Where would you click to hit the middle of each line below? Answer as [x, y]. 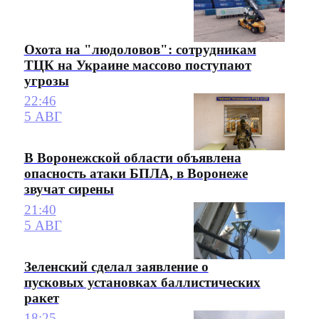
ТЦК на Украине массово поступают [137, 65]
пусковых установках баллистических [142, 283]
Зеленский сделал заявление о [116, 267]
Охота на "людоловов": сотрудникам [140, 49]
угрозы [46, 80]
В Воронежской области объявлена [132, 158]
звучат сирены [69, 189]
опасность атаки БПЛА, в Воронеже [136, 174]
